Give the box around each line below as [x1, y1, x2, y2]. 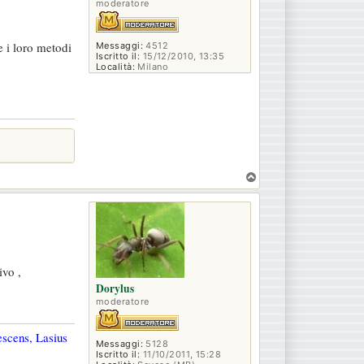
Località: [96, 60, 135, 72]
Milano [134, 60, 169, 72]
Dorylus [96, 280, 134, 297]
